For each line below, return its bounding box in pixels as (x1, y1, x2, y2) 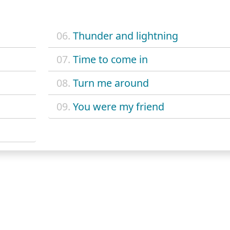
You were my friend (72, 99, 164, 113)
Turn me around (72, 75, 149, 90)
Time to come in (72, 52, 148, 66)
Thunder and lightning (72, 28, 178, 43)
